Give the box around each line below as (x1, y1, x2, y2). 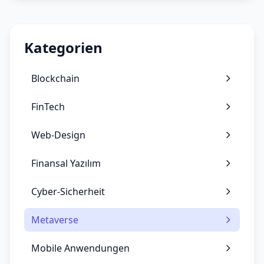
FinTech (31, 100, 65, 114)
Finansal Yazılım (31, 157, 101, 170)
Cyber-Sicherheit (31, 185, 105, 199)
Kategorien (24, 38, 103, 58)
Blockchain (31, 72, 80, 85)
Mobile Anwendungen (31, 242, 130, 255)
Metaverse (31, 213, 78, 227)
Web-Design (31, 128, 85, 142)
